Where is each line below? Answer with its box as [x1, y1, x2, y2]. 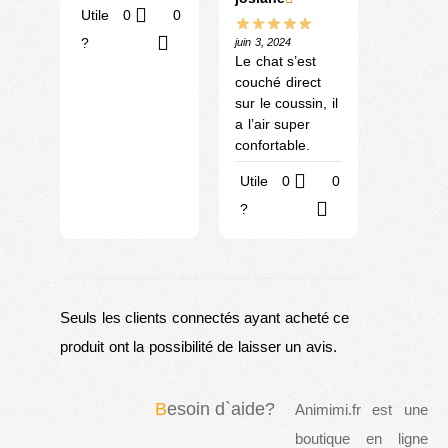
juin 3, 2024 [235, 35, 291, 48]
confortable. [235, 136, 310, 153]
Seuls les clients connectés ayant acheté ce [60, 308, 349, 326]
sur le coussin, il [235, 94, 338, 111]
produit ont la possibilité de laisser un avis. [60, 337, 337, 355]
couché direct [235, 73, 321, 90]
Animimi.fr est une [294, 400, 428, 418]
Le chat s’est [235, 52, 316, 69]
